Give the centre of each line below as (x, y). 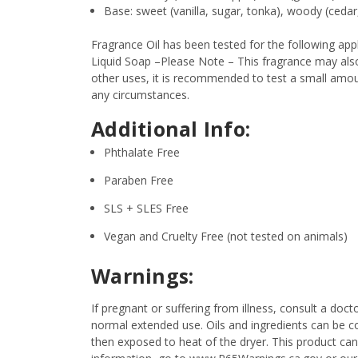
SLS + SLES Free (148, 208)
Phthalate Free (142, 152)
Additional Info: (174, 128)
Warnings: (143, 275)
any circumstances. (140, 94)
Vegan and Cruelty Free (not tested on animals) (226, 236)
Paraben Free (139, 180)
